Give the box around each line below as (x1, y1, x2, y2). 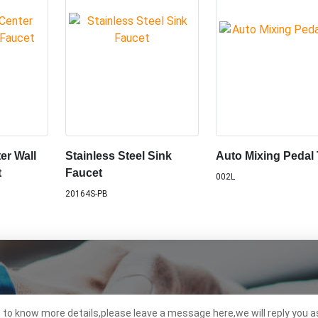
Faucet (65, 166, 102, 179)
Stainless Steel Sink (65, 149, 172, 162)
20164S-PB (65, 188, 108, 199)
